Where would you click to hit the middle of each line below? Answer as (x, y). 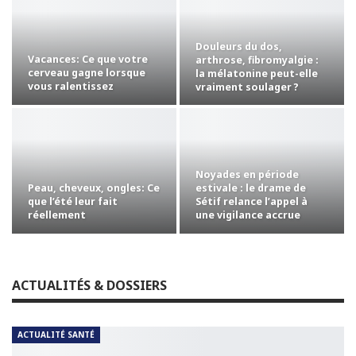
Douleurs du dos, (239, 46)
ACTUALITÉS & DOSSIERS (89, 285)
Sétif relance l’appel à (252, 201)
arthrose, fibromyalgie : (257, 60)
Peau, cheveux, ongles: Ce (94, 188)
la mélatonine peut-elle (257, 73)
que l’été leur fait (73, 201)
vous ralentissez (71, 87)
